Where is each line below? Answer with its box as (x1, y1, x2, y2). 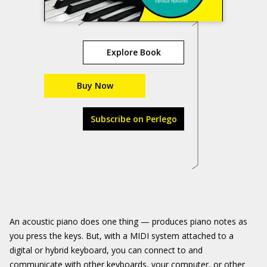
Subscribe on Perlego (90, 113, 177, 125)
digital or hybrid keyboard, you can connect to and (10, 244, 203, 256)
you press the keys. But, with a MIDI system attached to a (10, 230, 234, 241)
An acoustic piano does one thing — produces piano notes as (10, 216, 247, 227)
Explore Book (106, 46, 161, 58)
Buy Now (76, 80, 113, 91)
